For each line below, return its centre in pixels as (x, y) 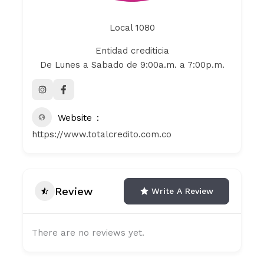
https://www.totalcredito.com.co (102, 134)
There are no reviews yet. (88, 232)
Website (75, 118)
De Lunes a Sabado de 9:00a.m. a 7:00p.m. (132, 65)
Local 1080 (132, 27)
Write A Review (182, 191)
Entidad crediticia (132, 50)
